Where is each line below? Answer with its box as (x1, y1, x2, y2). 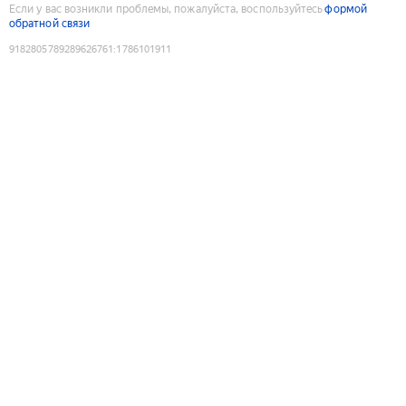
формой (324, 2, 367, 15)
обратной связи (9, 16, 91, 30)
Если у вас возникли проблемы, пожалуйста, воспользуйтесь (9, 2, 324, 15)
